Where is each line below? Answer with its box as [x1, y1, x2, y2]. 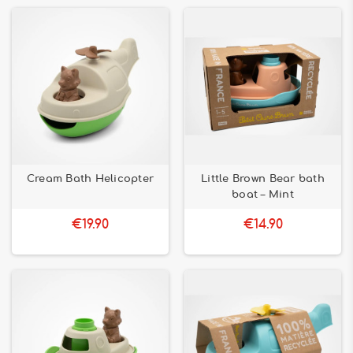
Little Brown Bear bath [201, 173, 325, 184]
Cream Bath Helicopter [26, 173, 154, 184]
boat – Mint [232, 189, 294, 200]
